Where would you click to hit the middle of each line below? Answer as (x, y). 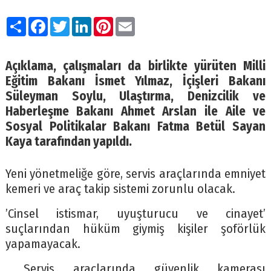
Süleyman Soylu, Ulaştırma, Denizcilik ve (135, 97)
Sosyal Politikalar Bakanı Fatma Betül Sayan (135, 127)
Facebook (72, 22)
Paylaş (43, 22)
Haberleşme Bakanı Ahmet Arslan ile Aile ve (135, 112)
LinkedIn (113, 22)
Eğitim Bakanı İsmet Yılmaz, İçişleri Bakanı (135, 82)
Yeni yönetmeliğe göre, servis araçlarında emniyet (135, 174)
